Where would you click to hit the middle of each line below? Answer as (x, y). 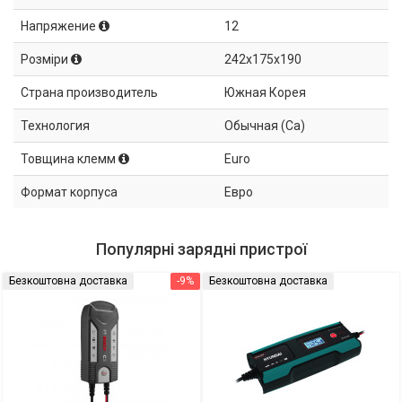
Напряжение (60, 26)
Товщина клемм (70, 158)
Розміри (46, 59)
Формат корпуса (69, 192)
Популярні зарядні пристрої (201, 249)
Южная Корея (265, 92)
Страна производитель (89, 92)
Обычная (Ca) (265, 125)
